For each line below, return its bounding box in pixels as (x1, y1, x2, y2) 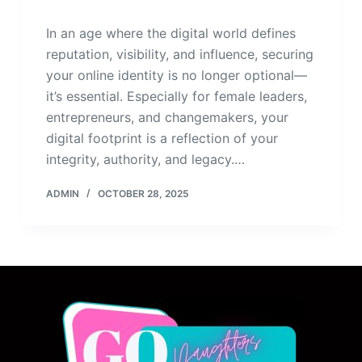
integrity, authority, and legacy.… (45, 151, 245, 168)
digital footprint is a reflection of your (45, 130, 278, 147)
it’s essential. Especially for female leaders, (45, 88, 307, 105)
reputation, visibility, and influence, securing (45, 46, 314, 63)
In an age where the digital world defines (45, 25, 296, 42)
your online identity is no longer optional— (45, 67, 307, 84)
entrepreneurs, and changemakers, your (45, 109, 288, 126)
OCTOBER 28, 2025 (97, 187, 189, 200)
